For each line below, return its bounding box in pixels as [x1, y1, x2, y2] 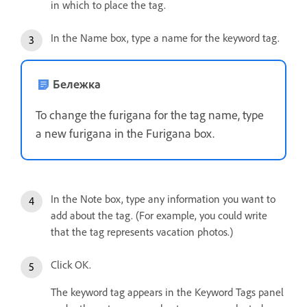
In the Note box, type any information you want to [51, 191, 275, 206]
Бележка [53, 75, 101, 91]
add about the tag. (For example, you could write [51, 208, 267, 222]
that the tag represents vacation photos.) [51, 224, 233, 238]
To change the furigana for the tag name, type [36, 106, 264, 122]
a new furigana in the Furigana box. [36, 125, 214, 140]
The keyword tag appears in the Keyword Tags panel [51, 284, 284, 299]
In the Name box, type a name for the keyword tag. [51, 30, 280, 45]
